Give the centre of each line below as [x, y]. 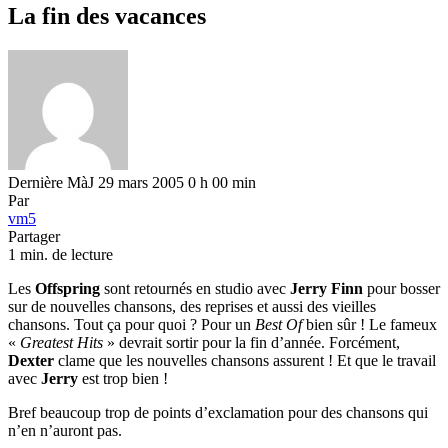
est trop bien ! [123, 378]
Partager [34, 236]
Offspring [67, 288]
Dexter [31, 360]
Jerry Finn [324, 288]
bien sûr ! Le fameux [369, 324]
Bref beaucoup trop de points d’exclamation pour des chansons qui [218, 412]
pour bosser [401, 288]
